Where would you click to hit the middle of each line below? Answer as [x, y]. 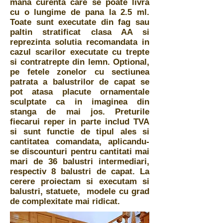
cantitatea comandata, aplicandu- [80, 142]
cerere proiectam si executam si [80, 182]
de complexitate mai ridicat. [65, 202]
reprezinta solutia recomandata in [80, 42]
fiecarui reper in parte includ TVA [80, 122]
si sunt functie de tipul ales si [80, 132]
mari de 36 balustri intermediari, [80, 162]
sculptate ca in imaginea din [80, 102]
